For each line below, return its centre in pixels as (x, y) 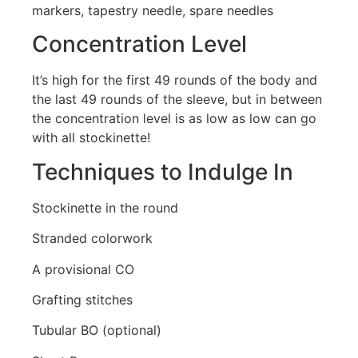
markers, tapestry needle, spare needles (153, 10)
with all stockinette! (93, 138)
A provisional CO (83, 269)
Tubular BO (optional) (99, 330)
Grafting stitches (82, 299)
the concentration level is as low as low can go (174, 119)
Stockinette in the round (105, 207)
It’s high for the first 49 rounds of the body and (175, 80)
